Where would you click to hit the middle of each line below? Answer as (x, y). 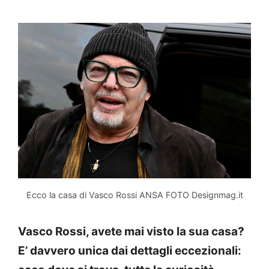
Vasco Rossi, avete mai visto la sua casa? (131, 231)
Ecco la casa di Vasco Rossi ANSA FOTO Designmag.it (134, 195)
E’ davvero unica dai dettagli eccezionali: (130, 250)
